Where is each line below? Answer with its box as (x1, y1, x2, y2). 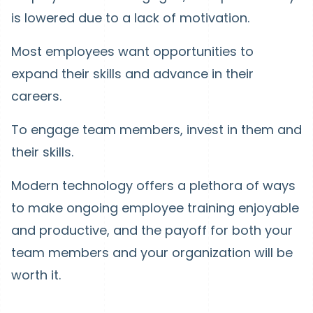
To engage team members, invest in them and (11, 120, 302, 138)
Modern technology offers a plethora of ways (11, 176, 296, 194)
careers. (11, 87, 65, 105)
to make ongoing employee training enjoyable (11, 198, 299, 217)
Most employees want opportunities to (11, 42, 254, 60)
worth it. (11, 265, 61, 284)
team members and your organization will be (11, 243, 293, 261)
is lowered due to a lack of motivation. (11, 8, 249, 27)
